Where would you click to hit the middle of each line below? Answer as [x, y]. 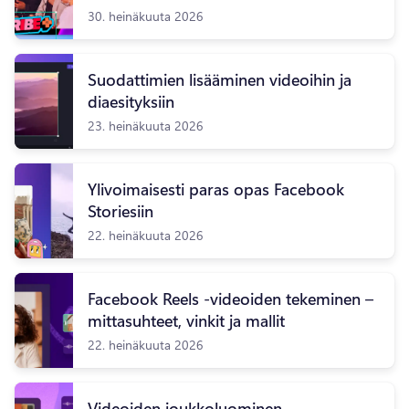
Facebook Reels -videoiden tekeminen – [231, 299]
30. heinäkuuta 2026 [146, 16]
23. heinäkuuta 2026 [146, 125]
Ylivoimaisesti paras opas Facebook [216, 189]
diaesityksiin [131, 101]
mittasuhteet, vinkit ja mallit [186, 320]
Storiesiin [121, 211]
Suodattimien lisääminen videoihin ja [220, 79]
